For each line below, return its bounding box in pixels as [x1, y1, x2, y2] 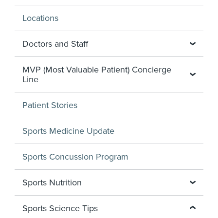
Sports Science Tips [22, 203, 98, 214]
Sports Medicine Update [22, 126, 114, 136]
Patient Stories [22, 100, 77, 110]
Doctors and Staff [22, 38, 88, 49]
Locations [22, 13, 58, 23]
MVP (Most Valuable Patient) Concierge [22, 64, 171, 75]
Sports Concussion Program [22, 151, 128, 162]
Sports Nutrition [22, 177, 82, 188]
